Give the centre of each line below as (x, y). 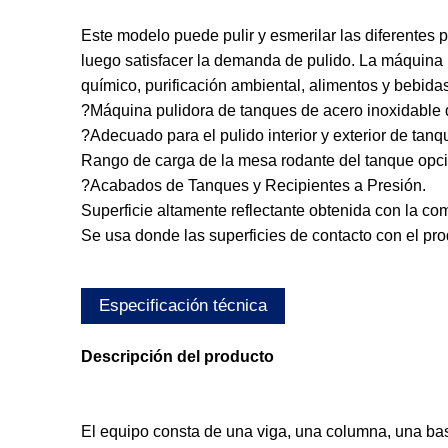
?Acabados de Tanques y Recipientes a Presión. (253, 186)
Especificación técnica (182, 306)
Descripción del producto (177, 357)
